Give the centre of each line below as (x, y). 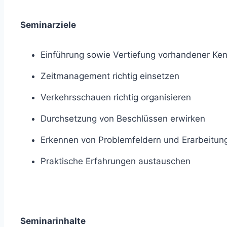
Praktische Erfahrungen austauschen (116, 161)
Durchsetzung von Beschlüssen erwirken (123, 118)
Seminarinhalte (53, 221)
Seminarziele (48, 25)
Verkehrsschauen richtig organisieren (116, 97)
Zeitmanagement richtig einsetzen (110, 76)
